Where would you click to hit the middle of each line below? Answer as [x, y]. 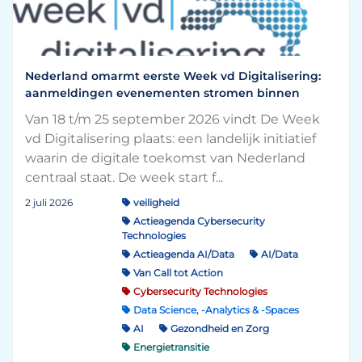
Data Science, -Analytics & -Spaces [215, 310]
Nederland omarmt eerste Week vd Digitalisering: [173, 76]
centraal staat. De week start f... [124, 177]
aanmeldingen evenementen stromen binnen [162, 93]
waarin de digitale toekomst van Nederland [165, 158]
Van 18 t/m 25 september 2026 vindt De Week [173, 119]
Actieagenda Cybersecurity [198, 221]
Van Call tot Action [177, 273]
